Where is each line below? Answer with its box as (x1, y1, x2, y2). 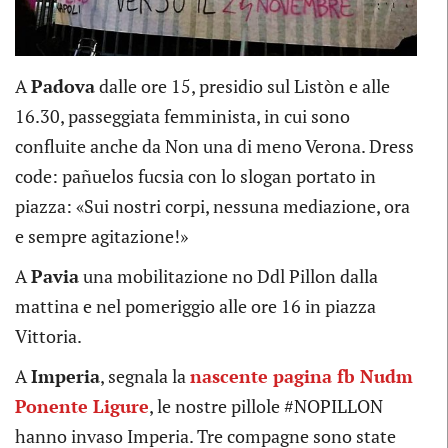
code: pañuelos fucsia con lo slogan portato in (15, 164, 376, 189)
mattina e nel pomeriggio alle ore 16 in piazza (15, 294, 376, 319)
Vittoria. (15, 324, 82, 349)
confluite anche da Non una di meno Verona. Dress (15, 134, 414, 159)
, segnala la (100, 364, 190, 389)
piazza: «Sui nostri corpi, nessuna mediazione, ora (15, 194, 410, 219)
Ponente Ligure (15, 394, 149, 419)
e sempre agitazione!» (15, 224, 188, 249)
